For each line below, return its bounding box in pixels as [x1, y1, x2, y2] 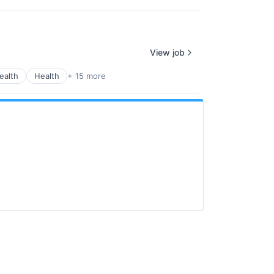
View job [150, 46, 185, 57]
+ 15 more [67, 71, 106, 81]
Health [34, 71, 59, 81]
